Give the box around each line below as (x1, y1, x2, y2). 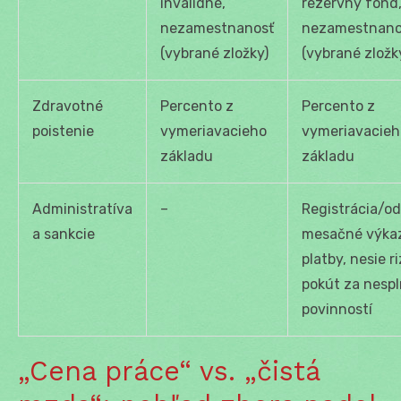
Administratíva (32, 200, 132, 218)
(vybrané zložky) (160, 44, 269, 62)
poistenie (32, 122, 94, 140)
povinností (302, 300, 372, 318)
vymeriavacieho (160, 122, 267, 140)
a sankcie (32, 225, 95, 243)
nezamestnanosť (160, 19, 274, 37)
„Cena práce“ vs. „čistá (18, 354, 320, 387)
